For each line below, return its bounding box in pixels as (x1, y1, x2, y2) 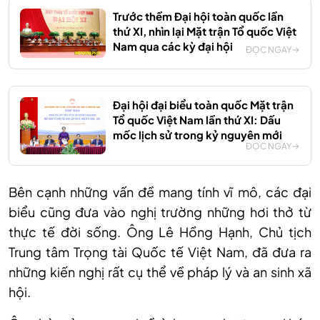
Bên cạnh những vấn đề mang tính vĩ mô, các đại (9, 183, 311, 200)
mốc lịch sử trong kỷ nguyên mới (113, 127, 282, 141)
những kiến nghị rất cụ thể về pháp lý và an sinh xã (9, 263, 311, 280)
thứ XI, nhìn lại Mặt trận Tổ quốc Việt (113, 24, 296, 38)
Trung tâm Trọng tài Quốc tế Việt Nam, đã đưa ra (9, 243, 311, 260)
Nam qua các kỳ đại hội (113, 39, 233, 53)
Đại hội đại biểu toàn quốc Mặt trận (113, 97, 294, 111)
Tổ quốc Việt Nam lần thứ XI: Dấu (113, 112, 281, 126)
